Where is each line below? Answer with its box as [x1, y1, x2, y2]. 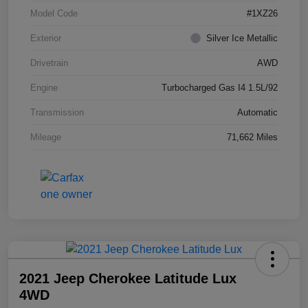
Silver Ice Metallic [206, 32, 278, 43]
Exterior [30, 32, 61, 43]
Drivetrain [30, 57, 68, 68]
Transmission [30, 107, 84, 118]
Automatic [237, 107, 278, 118]
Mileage [30, 131, 61, 142]
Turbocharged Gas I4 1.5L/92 [162, 82, 278, 93]
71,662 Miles [227, 131, 278, 142]
